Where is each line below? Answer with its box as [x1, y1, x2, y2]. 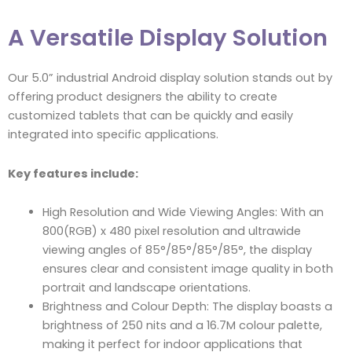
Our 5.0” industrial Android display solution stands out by [8, 70, 332, 86]
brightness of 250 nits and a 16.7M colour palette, [42, 317, 322, 334]
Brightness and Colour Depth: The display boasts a [42, 299, 332, 315]
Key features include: [8, 165, 138, 181]
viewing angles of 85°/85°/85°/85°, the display [42, 242, 312, 258]
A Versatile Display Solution [8, 22, 328, 54]
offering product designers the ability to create [8, 89, 277, 105]
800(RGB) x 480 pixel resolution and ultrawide [42, 223, 301, 240]
